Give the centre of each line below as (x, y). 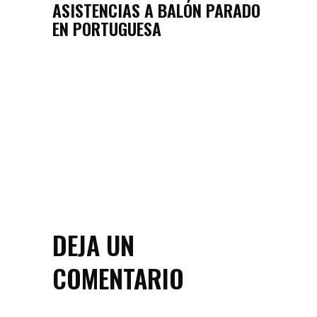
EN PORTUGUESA (107, 28)
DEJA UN (93, 244)
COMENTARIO (118, 277)
